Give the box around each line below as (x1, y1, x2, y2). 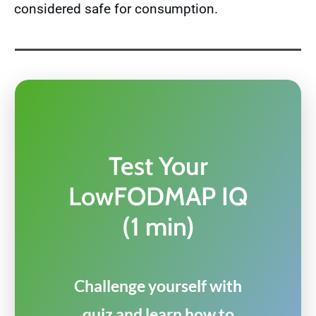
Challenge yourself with (74, 276, 242, 296)
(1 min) (121, 211, 195, 242)
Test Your (108, 150, 208, 181)
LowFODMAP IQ (68, 181, 248, 212)
